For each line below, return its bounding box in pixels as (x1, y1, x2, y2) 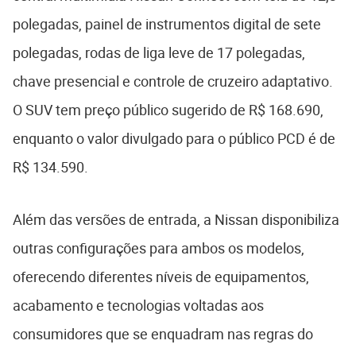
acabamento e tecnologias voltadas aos (13, 296, 264, 315)
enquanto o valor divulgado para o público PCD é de (13, 129, 335, 149)
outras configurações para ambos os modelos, (13, 238, 304, 258)
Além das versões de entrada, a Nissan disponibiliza (13, 210, 339, 230)
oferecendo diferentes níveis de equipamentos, (13, 267, 309, 287)
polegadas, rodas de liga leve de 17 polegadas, (13, 43, 305, 63)
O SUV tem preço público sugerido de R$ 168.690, (13, 100, 323, 120)
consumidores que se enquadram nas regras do (13, 324, 313, 344)
